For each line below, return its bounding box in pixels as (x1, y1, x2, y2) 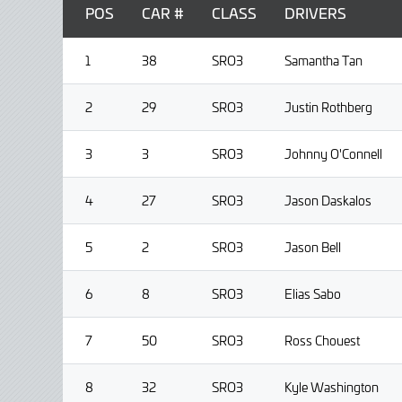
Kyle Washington (284, 379, 379, 397)
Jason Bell (284, 239, 341, 257)
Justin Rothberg (284, 99, 372, 117)
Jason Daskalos (284, 192, 371, 210)
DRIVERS (284, 3, 346, 23)
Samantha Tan (284, 52, 363, 70)
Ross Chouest (284, 332, 360, 350)
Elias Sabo (284, 285, 341, 303)
